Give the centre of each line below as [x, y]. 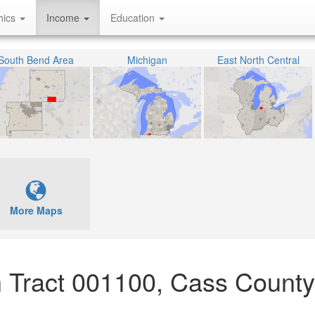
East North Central [258, 60]
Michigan [147, 60]
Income [64, 18]
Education [134, 18]
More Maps [36, 210]
